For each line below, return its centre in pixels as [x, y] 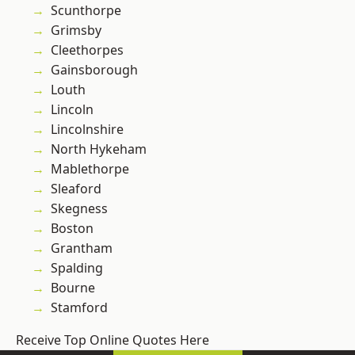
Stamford [79, 308]
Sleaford [76, 189]
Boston [72, 229]
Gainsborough [94, 70]
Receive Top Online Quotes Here [113, 340]
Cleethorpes [87, 50]
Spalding [77, 268]
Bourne [73, 288]
